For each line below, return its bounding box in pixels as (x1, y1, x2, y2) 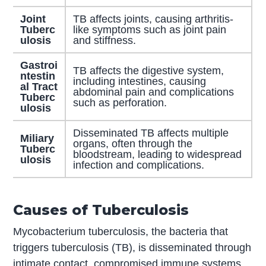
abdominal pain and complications (72, 86, 234, 99)
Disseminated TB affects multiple (72, 127, 229, 140)
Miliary (20, 132, 54, 145)
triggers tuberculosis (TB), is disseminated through (13, 242, 252, 254)
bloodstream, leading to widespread (72, 148, 242, 161)
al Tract (20, 81, 58, 93)
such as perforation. (72, 97, 167, 109)
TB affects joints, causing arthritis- (72, 13, 233, 26)
